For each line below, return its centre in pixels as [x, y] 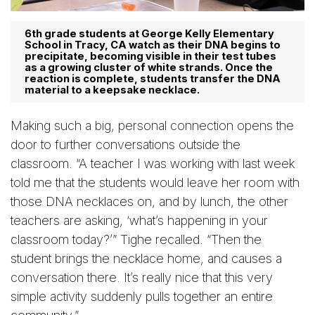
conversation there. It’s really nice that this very [142, 278]
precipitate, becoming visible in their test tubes [150, 57]
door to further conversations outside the [126, 145]
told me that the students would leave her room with [155, 183]
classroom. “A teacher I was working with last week [153, 164]
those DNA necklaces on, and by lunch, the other [149, 202]
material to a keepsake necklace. [112, 90]
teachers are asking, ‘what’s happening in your [139, 221]
